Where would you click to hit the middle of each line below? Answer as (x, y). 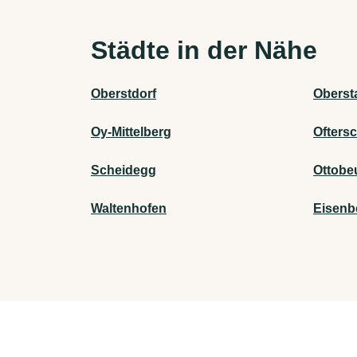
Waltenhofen (129, 208)
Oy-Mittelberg (131, 131)
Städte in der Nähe (204, 50)
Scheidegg (124, 170)
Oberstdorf (124, 93)
